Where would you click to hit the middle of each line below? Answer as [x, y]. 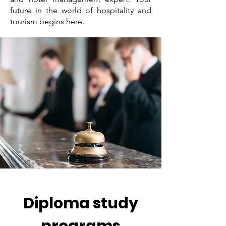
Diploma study [81, 203]
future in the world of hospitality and [81, 10]
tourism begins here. [47, 21]
